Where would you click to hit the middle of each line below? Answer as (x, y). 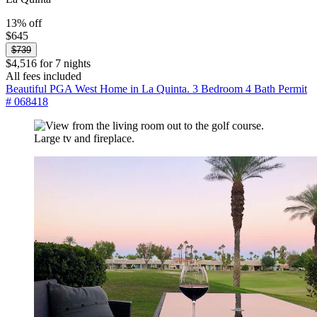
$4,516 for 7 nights (48, 63)
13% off (24, 23)
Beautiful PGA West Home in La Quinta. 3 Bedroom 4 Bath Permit (156, 88)
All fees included (44, 76)
